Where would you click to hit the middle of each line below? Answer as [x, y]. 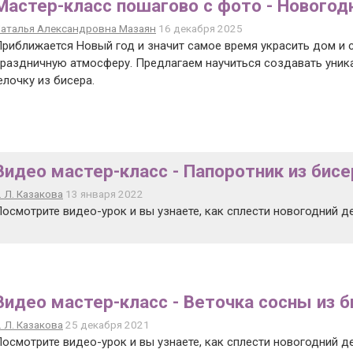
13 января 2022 [103, 194]
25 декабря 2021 [106, 325]
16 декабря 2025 [199, 28]
